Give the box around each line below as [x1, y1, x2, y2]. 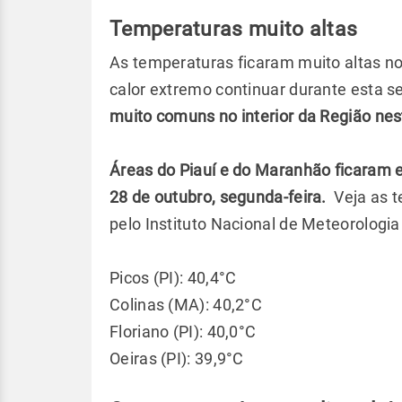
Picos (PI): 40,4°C [109, 268, 240, 287]
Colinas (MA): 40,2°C [109, 295, 262, 314]
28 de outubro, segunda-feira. [109, 188, 331, 206]
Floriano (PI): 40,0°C [109, 322, 257, 341]
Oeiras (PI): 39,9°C [109, 349, 244, 368]
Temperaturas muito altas [109, 17, 358, 40]
